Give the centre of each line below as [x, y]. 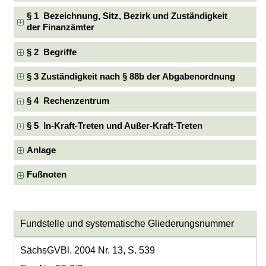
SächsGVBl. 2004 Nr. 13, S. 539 [87, 251]
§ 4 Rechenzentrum [68, 101]
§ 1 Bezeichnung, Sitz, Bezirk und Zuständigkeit [127, 16]
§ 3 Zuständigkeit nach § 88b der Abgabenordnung [131, 76]
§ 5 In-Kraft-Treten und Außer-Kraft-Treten [115, 126]
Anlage [42, 150]
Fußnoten [47, 175]
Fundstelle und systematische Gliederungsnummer [127, 224]
